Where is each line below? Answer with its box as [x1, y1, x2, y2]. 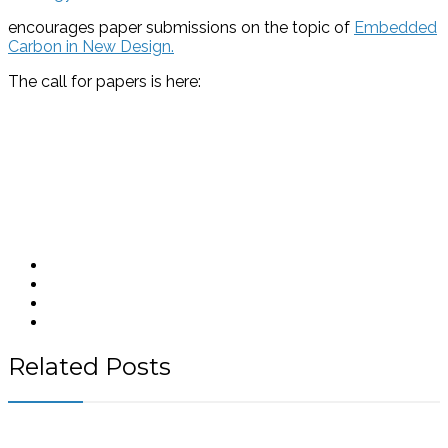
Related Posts [8, 351, 171, 381]
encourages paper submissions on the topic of [8, 17, 354, 37]
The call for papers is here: [8, 71, 201, 91]
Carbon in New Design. [8, 36, 174, 56]
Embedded [354, 17, 437, 37]
